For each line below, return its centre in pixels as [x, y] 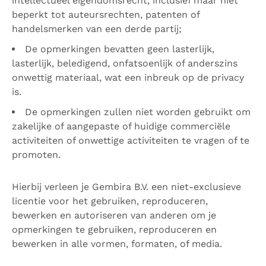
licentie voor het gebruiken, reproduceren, [110, 201]
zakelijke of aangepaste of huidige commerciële [121, 126]
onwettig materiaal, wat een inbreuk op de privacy [128, 77]
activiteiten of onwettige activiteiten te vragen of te [131, 140]
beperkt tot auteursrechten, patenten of [106, 15]
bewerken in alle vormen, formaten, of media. [117, 244]
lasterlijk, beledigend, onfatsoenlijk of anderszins [125, 63]
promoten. [36, 155]
